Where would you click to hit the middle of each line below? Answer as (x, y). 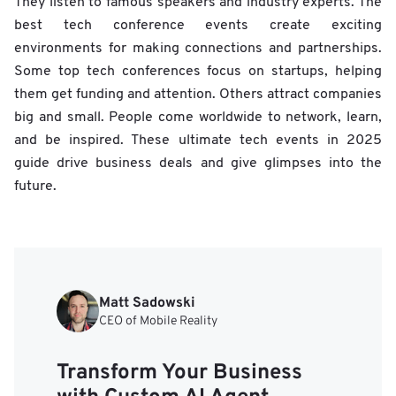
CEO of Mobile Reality (158, 321)
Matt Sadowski (147, 303)
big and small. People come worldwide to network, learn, (198, 118)
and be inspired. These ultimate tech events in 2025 (198, 141)
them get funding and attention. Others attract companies (198, 95)
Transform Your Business (179, 373)
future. (35, 187)
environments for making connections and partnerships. (198, 49)
